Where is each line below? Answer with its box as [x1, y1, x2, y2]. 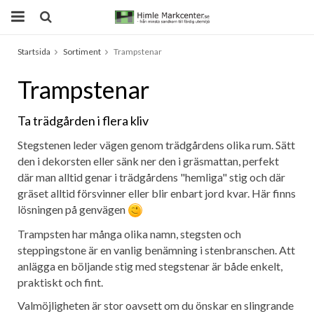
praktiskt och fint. [18, 275, 103, 289]
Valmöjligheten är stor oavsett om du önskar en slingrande [18, 299, 294, 313]
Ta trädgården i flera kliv [18, 113, 149, 128]
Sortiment [63, 46, 101, 57]
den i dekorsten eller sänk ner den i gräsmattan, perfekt [18, 154, 279, 168]
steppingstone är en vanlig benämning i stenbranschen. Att [18, 243, 295, 257]
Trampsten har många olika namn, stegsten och [18, 227, 241, 241]
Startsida [18, 46, 50, 57]
